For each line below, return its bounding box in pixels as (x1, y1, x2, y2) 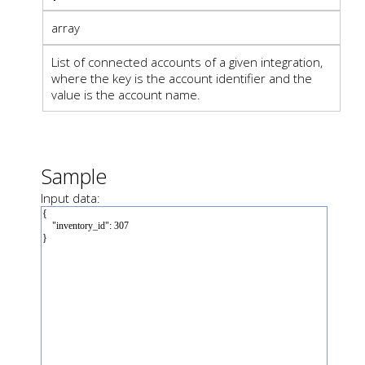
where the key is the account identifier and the (51, 69, 312, 86)
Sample (41, 161, 107, 190)
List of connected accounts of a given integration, (51, 53, 323, 70)
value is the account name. (51, 86, 200, 103)
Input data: (41, 189, 100, 206)
